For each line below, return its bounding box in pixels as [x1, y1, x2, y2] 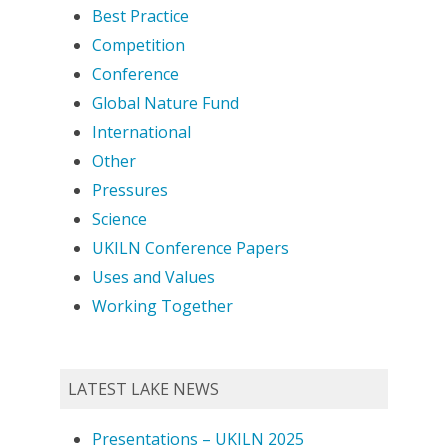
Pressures [91, 179, 168, 202]
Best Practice [91, 5, 189, 28]
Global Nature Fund [91, 92, 239, 115]
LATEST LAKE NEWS [67, 378, 219, 401]
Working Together [91, 295, 233, 318]
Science [91, 208, 147, 231]
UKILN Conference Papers [91, 237, 289, 260]
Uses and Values [91, 266, 215, 289]
